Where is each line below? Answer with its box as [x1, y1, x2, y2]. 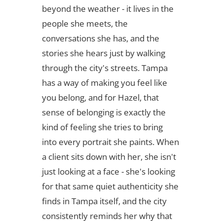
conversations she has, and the [41, 33, 159, 44]
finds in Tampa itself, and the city [41, 195, 167, 207]
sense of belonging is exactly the [41, 107, 166, 118]
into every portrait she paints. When [41, 136, 179, 148]
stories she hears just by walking [41, 47, 165, 59]
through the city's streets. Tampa [41, 62, 168, 74]
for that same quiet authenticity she [41, 181, 179, 192]
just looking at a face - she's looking [41, 166, 175, 178]
